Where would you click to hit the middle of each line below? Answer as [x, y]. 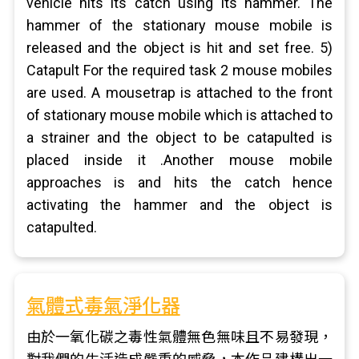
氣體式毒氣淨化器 [103, 306]
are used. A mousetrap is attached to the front [179, 93]
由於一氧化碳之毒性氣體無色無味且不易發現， [179, 337]
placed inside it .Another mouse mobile [179, 160]
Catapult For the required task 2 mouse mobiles [179, 70]
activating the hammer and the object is [179, 205]
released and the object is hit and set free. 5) [179, 48]
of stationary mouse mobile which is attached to [179, 115]
